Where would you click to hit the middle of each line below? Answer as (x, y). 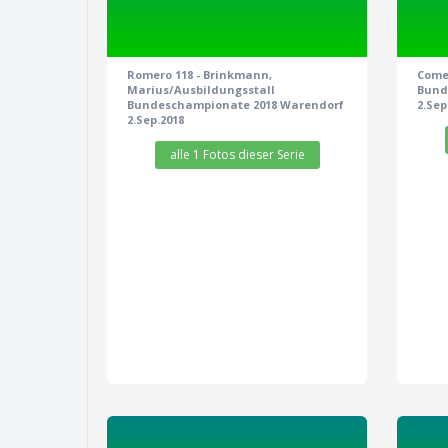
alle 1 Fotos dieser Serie (237, 155)
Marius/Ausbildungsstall (201, 90)
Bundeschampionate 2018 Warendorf (235, 105)
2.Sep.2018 (155, 120)
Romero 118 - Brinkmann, (199, 75)
